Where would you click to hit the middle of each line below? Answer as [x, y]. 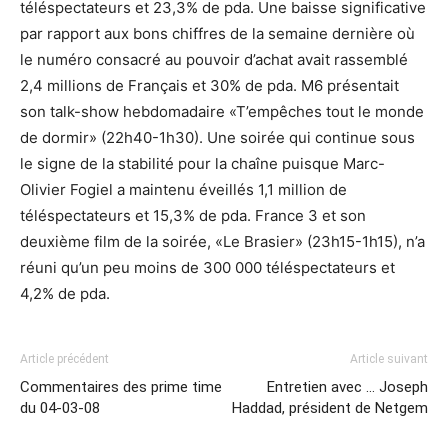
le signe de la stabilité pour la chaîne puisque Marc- [202, 163]
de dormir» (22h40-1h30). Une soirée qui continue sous [217, 137]
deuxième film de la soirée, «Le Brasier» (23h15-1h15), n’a [222, 241]
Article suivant [389, 359]
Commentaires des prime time [121, 387]
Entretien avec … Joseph [347, 387]
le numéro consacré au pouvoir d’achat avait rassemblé [214, 59]
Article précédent [64, 359]
